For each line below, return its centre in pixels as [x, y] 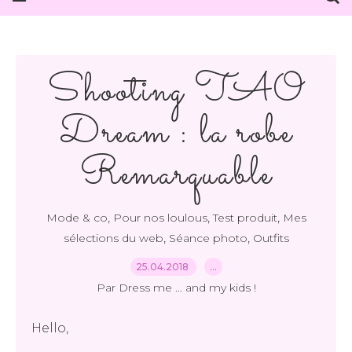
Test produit [245, 218]
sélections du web [113, 238]
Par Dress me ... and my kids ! [176, 288]
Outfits [271, 238]
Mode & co [77, 218]
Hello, [50, 328]
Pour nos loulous [160, 218]
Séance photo [208, 238]
